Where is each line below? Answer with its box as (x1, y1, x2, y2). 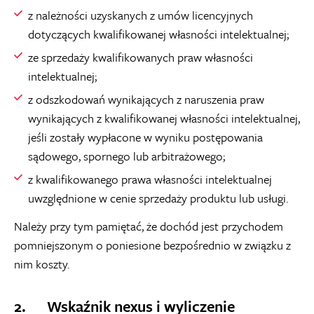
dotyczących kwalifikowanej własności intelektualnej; (28, 25, 289, 43)
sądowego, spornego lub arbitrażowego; (28, 147, 225, 165)
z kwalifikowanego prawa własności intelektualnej (28, 170, 272, 188)
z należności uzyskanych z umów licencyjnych (28, 6, 253, 24)
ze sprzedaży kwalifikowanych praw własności (28, 48, 253, 66)
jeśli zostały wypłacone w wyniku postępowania (28, 128, 263, 146)
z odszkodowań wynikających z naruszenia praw (28, 90, 264, 108)
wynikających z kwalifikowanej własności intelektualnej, (28, 109, 300, 127)
